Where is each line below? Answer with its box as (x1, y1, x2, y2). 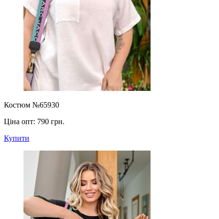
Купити (4, 133, 29, 142)
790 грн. (37, 117, 65, 126)
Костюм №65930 (4, 100, 59, 109)
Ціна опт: (4, 117, 37, 126)
